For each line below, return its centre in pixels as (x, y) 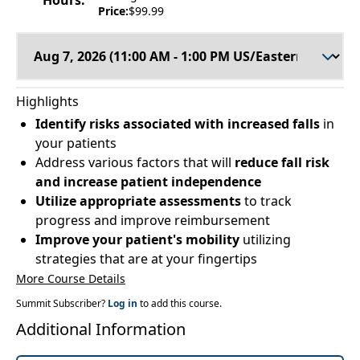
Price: (113, 11)
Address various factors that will (135, 162)
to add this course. (181, 303)
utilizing (265, 239)
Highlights (47, 101)
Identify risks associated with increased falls (178, 124)
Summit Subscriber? (62, 303)
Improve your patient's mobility (137, 239)
